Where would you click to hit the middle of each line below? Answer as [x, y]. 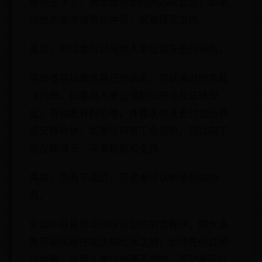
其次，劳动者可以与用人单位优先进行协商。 [129, 49]
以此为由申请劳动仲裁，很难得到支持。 [119, 20]
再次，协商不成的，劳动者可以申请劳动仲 [124, 177]
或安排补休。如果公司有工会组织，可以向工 [129, 131]
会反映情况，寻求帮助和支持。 [99, 148]
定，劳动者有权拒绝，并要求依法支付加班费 [129, 113]
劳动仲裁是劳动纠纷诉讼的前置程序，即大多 [129, 224]
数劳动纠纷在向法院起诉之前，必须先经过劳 [129, 242]
